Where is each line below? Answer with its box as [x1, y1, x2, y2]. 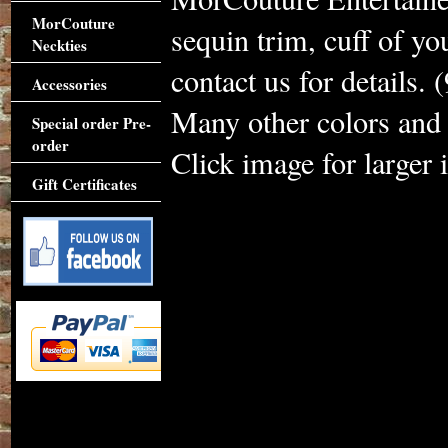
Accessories [31, 73, 107, 95]
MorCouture [31, 12, 115, 34]
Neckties [31, 34, 87, 56]
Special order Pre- [31, 112, 151, 134]
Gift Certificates [31, 173, 137, 195]
